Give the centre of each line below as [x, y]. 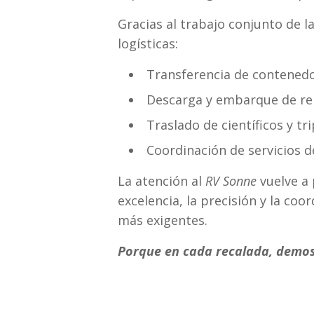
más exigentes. [163, 220]
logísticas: [148, 43]
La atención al [162, 181]
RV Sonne [231, 181]
